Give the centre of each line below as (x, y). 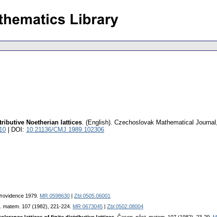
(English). (99, 123)
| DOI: (16, 130)
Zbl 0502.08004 (125, 207)
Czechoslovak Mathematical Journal (165, 123)
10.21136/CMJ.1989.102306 (65, 130)
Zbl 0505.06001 (92, 196)
